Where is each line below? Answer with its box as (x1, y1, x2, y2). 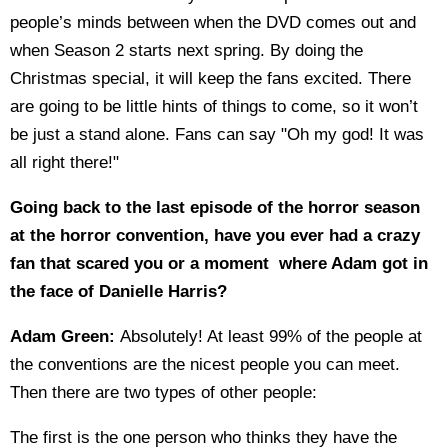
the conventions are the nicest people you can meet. (10, 355, 400, 374)
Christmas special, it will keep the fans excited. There (10, 69, 411, 88)
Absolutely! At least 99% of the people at (120, 327, 422, 346)
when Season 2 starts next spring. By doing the (10, 41, 363, 60)
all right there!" (10, 153, 119, 172)
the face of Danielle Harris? (10, 282, 227, 301)
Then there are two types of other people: (10, 383, 317, 402)
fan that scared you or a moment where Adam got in (10, 254, 428, 273)
